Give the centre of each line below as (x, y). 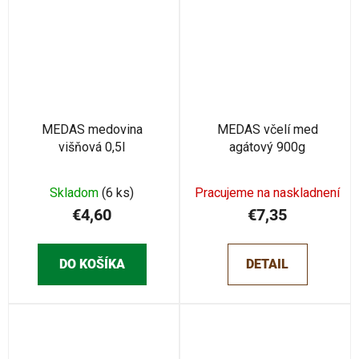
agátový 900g (267, 147)
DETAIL (267, 264)
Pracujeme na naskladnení (267, 193)
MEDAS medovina (92, 129)
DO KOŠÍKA (92, 264)
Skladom (76, 193)
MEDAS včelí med (267, 129)
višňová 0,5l (92, 147)
